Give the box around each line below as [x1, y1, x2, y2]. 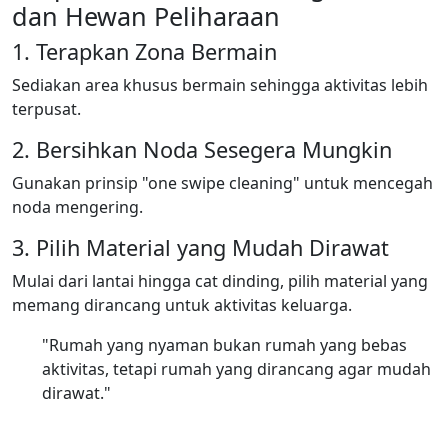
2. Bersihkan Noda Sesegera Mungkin [12, 134, 392, 164]
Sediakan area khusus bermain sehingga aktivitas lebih [12, 73, 428, 96]
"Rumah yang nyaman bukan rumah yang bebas [42, 333, 407, 356]
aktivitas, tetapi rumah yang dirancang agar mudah [42, 357, 431, 380]
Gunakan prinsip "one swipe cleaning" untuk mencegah [12, 171, 433, 194]
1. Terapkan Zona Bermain [12, 36, 277, 66]
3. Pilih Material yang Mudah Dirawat [12, 232, 389, 262]
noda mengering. [12, 195, 143, 218]
